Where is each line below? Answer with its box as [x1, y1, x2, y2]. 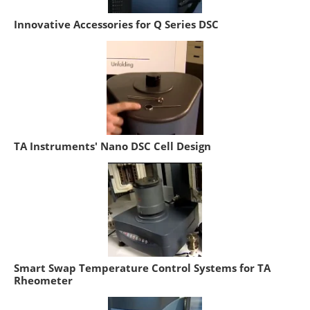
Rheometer [14, 273, 73, 287]
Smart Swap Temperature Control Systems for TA [14, 260, 271, 275]
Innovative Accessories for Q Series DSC [14, 17, 219, 31]
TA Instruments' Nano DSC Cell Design [14, 138, 211, 153]
